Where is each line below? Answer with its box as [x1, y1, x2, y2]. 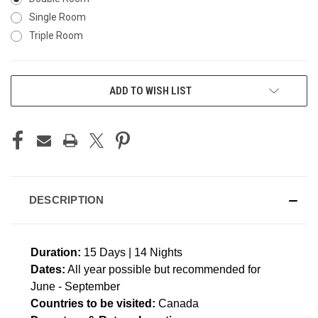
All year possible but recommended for [65, 263, 261, 275]
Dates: [31, 263, 65, 275]
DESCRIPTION [28, 193, 104, 206]
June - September [31, 280, 120, 292]
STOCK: [11, 93, 42, 105]
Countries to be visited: [31, 297, 155, 309]
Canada [155, 297, 199, 309]
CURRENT [11, 78, 51, 90]
